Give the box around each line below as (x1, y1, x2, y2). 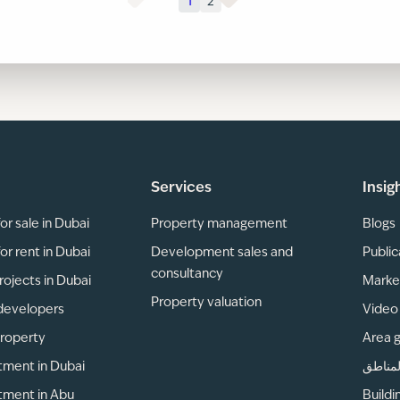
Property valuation (151, 296, 262, 309)
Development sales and (151, 246, 293, 259)
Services (151, 181, 212, 196)
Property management (151, 218, 287, 230)
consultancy (151, 268, 223, 280)
